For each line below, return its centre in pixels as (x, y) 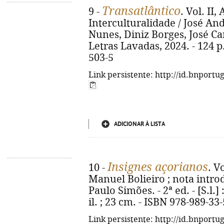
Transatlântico (141, 11)
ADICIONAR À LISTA (139, 124)
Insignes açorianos (158, 167)
